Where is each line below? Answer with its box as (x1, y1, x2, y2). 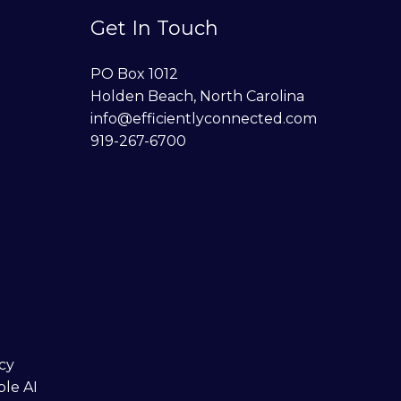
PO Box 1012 (90, 64, 178, 82)
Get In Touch (90, 15, 218, 40)
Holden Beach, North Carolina (90, 87, 304, 105)
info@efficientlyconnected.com (90, 109, 317, 127)
